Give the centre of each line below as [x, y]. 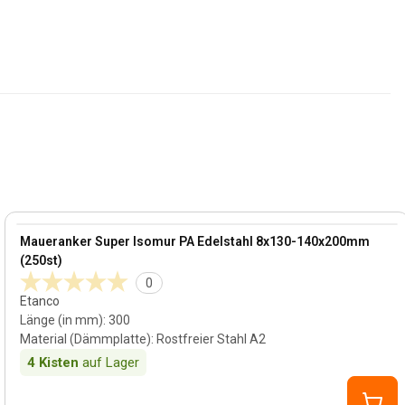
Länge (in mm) [62, 320]
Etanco [40, 301]
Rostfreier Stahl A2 [212, 339]
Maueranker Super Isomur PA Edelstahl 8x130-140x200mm [195, 241]
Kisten [59, 363]
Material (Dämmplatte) [86, 339]
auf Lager [111, 363]
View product [57, 233]
